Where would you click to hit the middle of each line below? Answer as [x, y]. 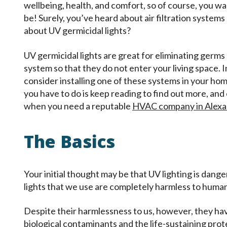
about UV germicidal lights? [77, 31]
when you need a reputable [78, 106]
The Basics [69, 144]
